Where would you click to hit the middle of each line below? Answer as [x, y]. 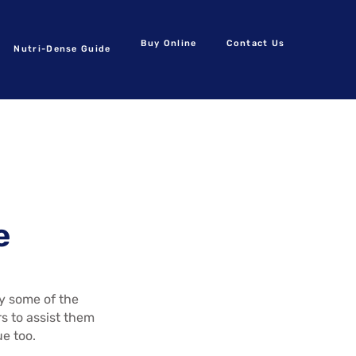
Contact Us [255, 43]
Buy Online [168, 43]
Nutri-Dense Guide [62, 49]
